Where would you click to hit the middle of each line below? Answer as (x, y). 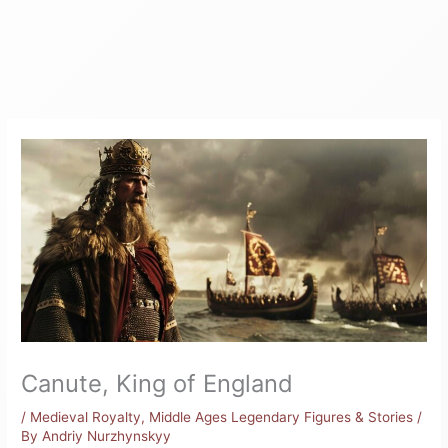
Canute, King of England (157, 383)
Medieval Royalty (86, 416)
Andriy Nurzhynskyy (107, 435)
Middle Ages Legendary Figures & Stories (281, 416)
